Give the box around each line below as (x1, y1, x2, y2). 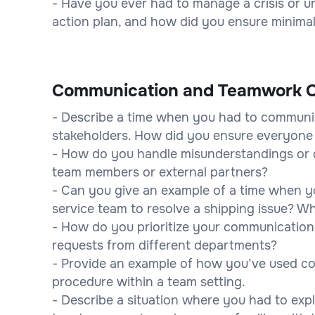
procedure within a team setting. (52, 274, 245, 290)
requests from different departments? (52, 237, 277, 253)
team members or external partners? (52, 164, 268, 180)
